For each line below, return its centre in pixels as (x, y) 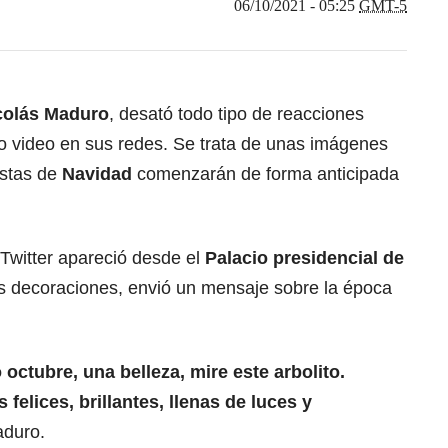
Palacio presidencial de (304, 257)
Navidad (99, 173)
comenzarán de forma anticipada (268, 173)
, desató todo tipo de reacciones (236, 113)
